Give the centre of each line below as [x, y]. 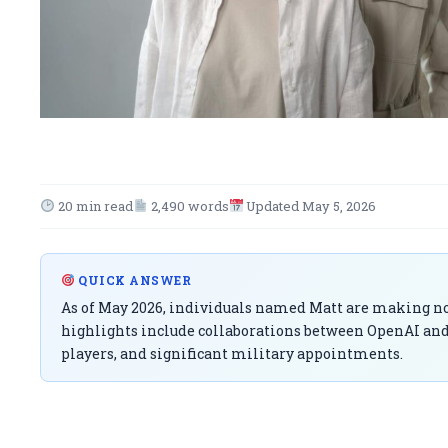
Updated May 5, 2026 [310, 205]
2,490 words [188, 205]
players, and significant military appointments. [232, 353]
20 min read [93, 205]
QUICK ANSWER [133, 279]
